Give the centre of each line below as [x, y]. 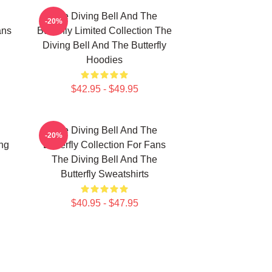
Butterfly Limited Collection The [104, 31]
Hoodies [104, 60]
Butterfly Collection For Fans [104, 145]
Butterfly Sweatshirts [104, 174]
